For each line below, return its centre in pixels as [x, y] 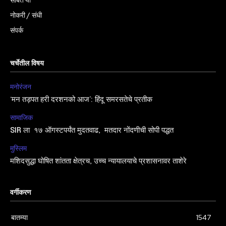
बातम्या [19, 218]
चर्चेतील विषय [27, 64]
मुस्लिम [18, 149]
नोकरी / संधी [26, 15]
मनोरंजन [21, 87]
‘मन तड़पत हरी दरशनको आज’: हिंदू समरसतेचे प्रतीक [81, 100]
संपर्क [17, 31]
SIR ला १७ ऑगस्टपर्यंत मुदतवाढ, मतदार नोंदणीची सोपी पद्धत [93, 131]
